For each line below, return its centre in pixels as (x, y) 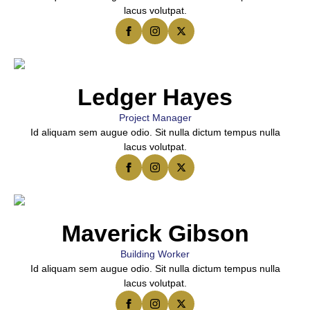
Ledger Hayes (155, 97)
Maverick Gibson (155, 233)
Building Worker (155, 254)
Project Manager (155, 118)
